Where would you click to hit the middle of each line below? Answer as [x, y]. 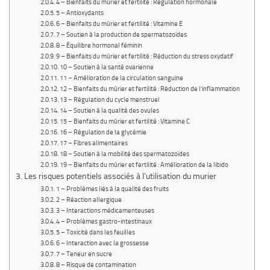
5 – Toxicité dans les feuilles [95, 233]
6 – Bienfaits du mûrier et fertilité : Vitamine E [119, 24]
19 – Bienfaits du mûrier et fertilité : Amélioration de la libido [144, 165]
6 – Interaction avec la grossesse [102, 243]
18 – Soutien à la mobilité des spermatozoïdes [124, 154]
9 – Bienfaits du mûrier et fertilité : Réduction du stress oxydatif [144, 57]
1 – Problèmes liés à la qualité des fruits [112, 189]
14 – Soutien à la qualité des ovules [109, 111]
